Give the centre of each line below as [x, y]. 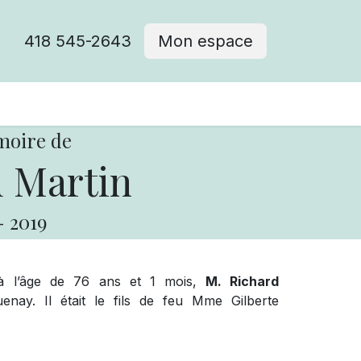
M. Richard [238, 281]
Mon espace [205, 41]
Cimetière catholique [114, 104]
